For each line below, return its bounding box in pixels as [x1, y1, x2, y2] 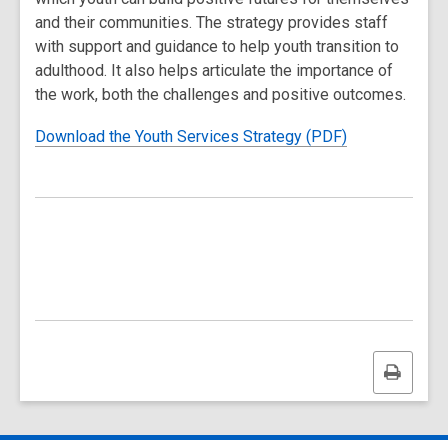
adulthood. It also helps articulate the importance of [35, 61, 393, 80]
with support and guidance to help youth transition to [35, 37, 399, 56]
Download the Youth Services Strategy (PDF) [35, 127, 347, 146]
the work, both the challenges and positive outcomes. [35, 85, 406, 104]
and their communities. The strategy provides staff [35, 13, 388, 32]
